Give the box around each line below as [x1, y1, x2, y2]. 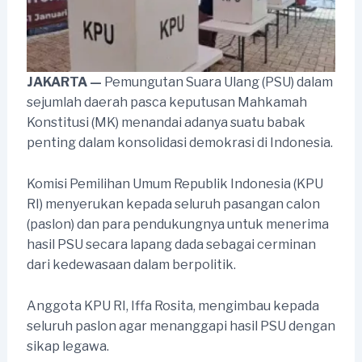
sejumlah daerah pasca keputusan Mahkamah [26, 95, 307, 111]
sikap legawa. [26, 338, 109, 354]
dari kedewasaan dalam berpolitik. [26, 257, 236, 273]
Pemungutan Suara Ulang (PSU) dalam [103, 74, 333, 90]
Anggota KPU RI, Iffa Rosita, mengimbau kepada [26, 297, 319, 314]
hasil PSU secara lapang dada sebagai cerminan [26, 237, 316, 253]
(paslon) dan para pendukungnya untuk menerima [26, 217, 329, 233]
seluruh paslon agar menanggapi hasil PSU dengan [26, 318, 335, 334]
